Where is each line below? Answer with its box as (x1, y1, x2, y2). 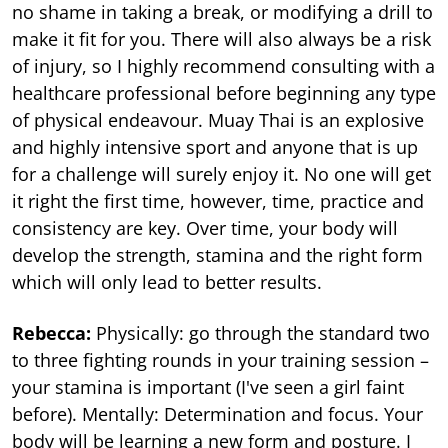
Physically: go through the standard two (96, 321, 430, 346)
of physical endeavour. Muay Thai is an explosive (12, 108, 424, 133)
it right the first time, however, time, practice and (12, 189, 424, 214)
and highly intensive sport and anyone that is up (12, 135, 418, 160)
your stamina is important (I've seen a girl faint (12, 375, 404, 400)
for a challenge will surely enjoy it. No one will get (12, 162, 431, 187)
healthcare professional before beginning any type (12, 81, 436, 106)
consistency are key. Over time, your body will (12, 216, 398, 241)
